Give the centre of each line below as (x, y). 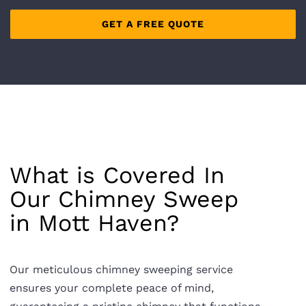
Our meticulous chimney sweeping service (121, 269)
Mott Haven (102, 222)
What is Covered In (117, 175)
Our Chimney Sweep (124, 198)
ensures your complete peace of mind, (112, 288)
